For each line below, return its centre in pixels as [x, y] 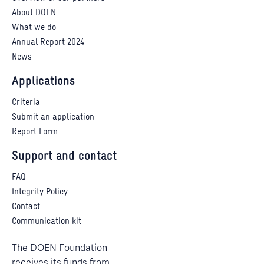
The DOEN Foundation [60, 248]
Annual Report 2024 [48, 42]
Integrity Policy [40, 191]
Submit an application [53, 116]
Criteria [26, 101]
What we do [34, 27]
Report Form [35, 131]
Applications [43, 80]
